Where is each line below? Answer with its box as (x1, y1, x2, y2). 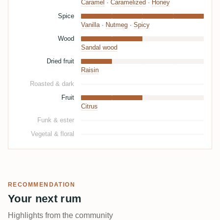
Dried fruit (47, 57, 74, 65)
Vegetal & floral (31, 130, 74, 138)
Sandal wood (81, 44, 117, 52)
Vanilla (81, 22, 100, 29)
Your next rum (8, 192, 82, 205)
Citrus (81, 103, 98, 110)
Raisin (81, 67, 99, 74)
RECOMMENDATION (8, 181, 76, 189)
